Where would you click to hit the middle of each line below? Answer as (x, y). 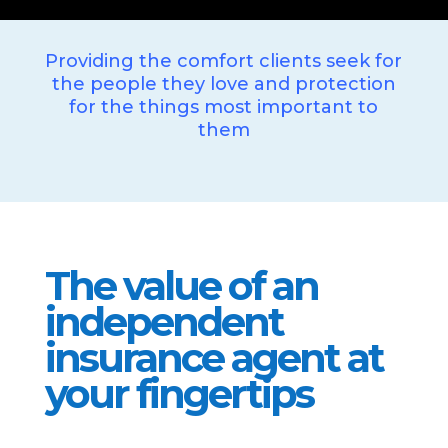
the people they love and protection (223, 83)
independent (163, 321)
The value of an (181, 285)
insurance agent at (213, 357)
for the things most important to (224, 106)
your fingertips (178, 393)
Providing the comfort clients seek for (224, 60)
